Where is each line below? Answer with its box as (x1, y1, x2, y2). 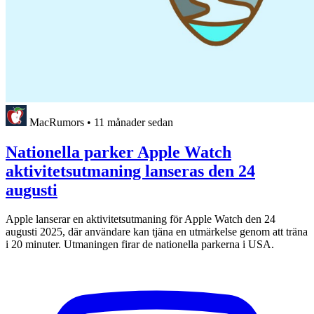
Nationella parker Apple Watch (6, 142, 231, 161)
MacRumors (29, 116, 84, 128)
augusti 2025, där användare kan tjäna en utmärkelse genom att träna (6, 226, 308, 238)
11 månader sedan (94, 116, 173, 128)
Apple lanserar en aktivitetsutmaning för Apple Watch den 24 (6, 213, 275, 226)
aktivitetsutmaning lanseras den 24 (6, 161, 255, 180)
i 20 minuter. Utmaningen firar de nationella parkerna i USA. (6, 238, 274, 251)
